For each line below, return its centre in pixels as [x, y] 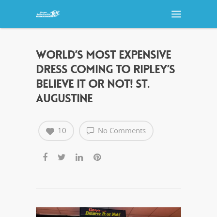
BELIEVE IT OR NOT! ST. [93, 84]
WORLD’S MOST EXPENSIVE [103, 55]
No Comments [121, 130]
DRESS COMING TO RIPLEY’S [105, 70]
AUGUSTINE [64, 99]
